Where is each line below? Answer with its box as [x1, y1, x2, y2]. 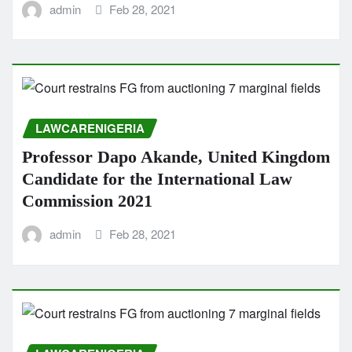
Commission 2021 [22, 191, 152, 211]
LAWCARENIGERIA [35, 119, 145, 137]
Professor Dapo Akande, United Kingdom [22, 147, 330, 167]
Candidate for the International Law [22, 169, 292, 189]
